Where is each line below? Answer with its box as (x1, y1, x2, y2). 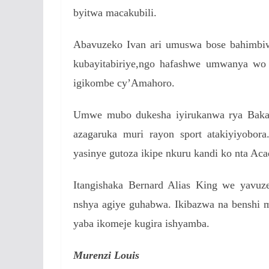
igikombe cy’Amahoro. (73, 77, 175, 89)
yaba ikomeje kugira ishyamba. (73, 217, 210, 230)
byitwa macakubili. (73, 7, 157, 19)
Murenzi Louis (73, 249, 139, 262)
